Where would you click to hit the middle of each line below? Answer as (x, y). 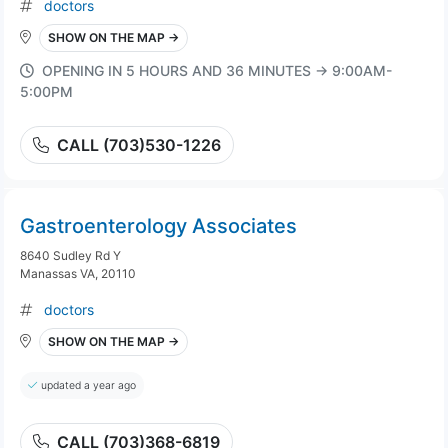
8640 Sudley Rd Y (70, 255)
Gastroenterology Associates (158, 226)
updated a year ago (88, 385)
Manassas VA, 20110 (78, 273)
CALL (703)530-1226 (139, 145)
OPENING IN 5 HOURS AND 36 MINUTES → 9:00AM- (217, 70)
